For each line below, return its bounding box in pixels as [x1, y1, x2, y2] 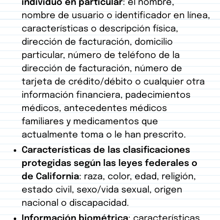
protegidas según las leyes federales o [22, 159, 197, 168]
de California [22, 172, 79, 182]
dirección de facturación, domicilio [22, 38, 173, 47]
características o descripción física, [22, 25, 178, 34]
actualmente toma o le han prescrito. [22, 131, 186, 140]
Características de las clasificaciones [22, 146, 190, 155]
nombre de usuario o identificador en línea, [22, 11, 210, 21]
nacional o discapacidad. [22, 199, 129, 208]
